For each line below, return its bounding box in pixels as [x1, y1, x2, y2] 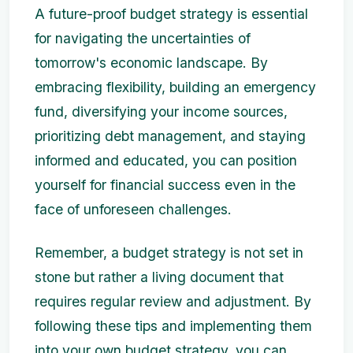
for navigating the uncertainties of [35, 30, 251, 47]
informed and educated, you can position [35, 152, 297, 169]
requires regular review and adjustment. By [35, 293, 311, 310]
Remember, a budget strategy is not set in [35, 244, 303, 262]
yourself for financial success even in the [35, 176, 295, 194]
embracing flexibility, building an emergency [35, 79, 316, 96]
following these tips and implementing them [35, 318, 312, 335]
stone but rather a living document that [35, 269, 284, 286]
